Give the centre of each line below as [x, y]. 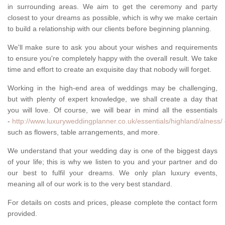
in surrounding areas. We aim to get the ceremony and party [113, 7]
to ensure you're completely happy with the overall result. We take [113, 59]
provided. [22, 214]
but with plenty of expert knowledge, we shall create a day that [113, 99]
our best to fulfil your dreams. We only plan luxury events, [113, 173]
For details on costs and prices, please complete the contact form [113, 203]
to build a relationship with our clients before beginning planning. [109, 29]
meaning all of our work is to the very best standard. [90, 184]
